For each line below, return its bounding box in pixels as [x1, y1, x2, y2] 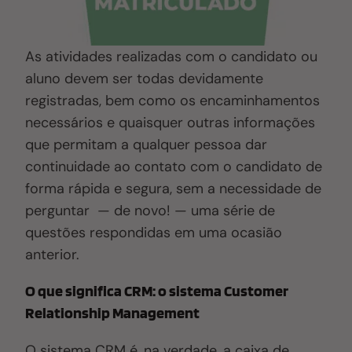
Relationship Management [25, 303, 200, 323]
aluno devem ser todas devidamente [25, 69, 264, 89]
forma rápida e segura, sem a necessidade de [25, 179, 322, 199]
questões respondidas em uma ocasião [25, 223, 283, 243]
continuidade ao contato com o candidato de [25, 157, 323, 177]
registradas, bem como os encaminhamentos [25, 91, 321, 111]
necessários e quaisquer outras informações [25, 113, 316, 133]
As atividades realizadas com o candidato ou [25, 47, 318, 67]
